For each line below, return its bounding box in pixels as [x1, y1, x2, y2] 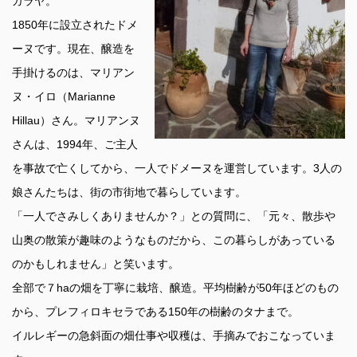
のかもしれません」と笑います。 [12, 257, 179, 271]
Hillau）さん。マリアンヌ [12, 114, 140, 127]
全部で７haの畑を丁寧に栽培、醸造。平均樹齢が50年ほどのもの [12, 281, 339, 295]
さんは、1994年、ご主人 [12, 138, 138, 151]
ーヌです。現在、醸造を [12, 42, 135, 56]
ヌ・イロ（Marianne [12, 90, 116, 104]
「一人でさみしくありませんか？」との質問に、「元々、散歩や [12, 210, 335, 223]
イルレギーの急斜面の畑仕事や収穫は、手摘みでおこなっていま [12, 329, 335, 343]
